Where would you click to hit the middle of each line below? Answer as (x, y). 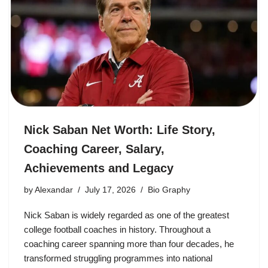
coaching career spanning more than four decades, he (129, 243)
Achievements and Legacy (99, 168)
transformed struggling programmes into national (118, 258)
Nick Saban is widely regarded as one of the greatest (127, 215)
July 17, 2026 (110, 190)
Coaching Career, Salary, (94, 149)
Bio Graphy (169, 190)
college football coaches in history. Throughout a (117, 229)
